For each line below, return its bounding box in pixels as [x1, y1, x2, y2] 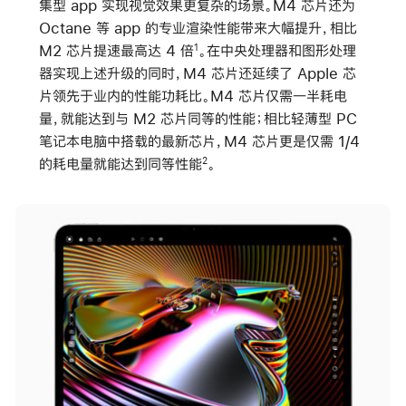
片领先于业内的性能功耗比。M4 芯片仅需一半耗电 [38, 87, 347, 103]
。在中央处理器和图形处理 [198, 42, 356, 58]
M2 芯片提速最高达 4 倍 [38, 42, 194, 58]
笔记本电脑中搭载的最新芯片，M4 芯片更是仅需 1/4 [38, 132, 360, 149]
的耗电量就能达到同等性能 [38, 155, 202, 171]
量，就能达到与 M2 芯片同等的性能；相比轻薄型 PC [38, 110, 357, 126]
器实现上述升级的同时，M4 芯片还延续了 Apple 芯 [38, 64, 356, 81]
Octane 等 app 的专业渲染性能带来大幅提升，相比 [38, 19, 357, 35]
